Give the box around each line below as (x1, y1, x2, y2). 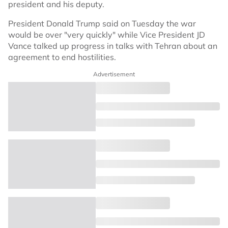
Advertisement (93, 70, 135, 78)
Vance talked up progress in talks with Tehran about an (8, 41, 217, 51)
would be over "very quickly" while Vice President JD (8, 30, 205, 40)
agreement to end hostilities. (8, 52, 116, 62)
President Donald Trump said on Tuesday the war (8, 18, 196, 28)
